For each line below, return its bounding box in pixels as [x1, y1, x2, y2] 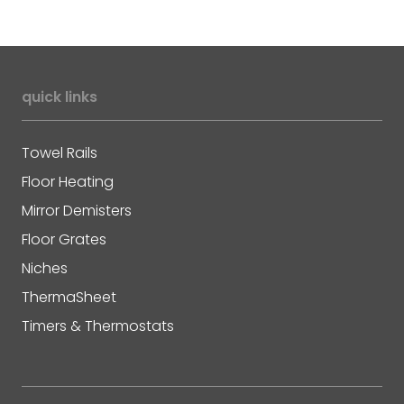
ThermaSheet [22, 286, 116, 308]
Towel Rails [22, 142, 97, 163]
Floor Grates [22, 228, 106, 250]
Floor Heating [22, 170, 114, 192]
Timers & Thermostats [22, 315, 174, 336]
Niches [22, 257, 68, 279]
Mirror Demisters [22, 199, 132, 221]
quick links [22, 86, 97, 107]
